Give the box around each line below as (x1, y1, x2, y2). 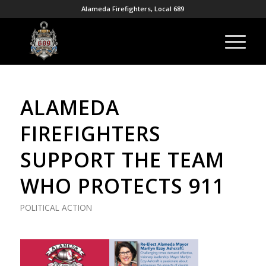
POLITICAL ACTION (20, 202, 92, 213)
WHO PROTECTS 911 (20, 172, 224, 199)
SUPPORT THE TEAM (20, 146, 224, 173)
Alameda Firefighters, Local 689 (81, 4, 185, 13)
